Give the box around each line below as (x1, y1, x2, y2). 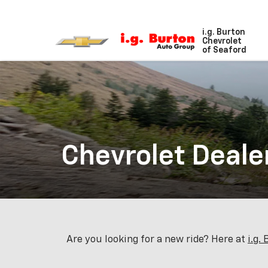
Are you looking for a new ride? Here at (66, 234, 248, 245)
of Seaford (202, 46, 247, 54)
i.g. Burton (202, 28, 246, 36)
